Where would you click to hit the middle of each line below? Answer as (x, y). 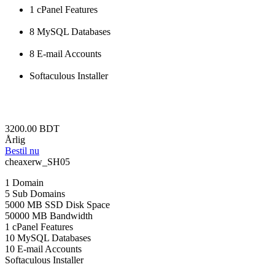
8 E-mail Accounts (65, 54)
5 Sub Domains (35, 194)
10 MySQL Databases (48, 238)
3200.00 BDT (32, 129)
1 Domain (24, 183)
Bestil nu (22, 151)
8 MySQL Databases (70, 32)
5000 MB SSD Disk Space (57, 205)
